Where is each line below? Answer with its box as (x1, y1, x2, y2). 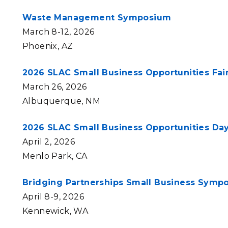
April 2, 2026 (22, 137, 75, 147)
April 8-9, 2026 (22, 192, 84, 202)
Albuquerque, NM (22, 96, 100, 106)
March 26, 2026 (22, 82, 87, 92)
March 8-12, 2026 (22, 27, 95, 37)
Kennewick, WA (22, 206, 89, 216)
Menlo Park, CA (22, 151, 88, 161)
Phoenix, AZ (22, 41, 73, 51)
